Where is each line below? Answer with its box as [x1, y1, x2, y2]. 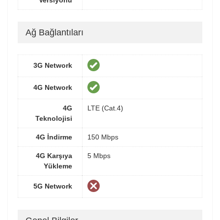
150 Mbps [87, 133, 118, 141]
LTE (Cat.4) [87, 104, 123, 112]
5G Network [33, 182, 72, 191]
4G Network [33, 83, 72, 92]
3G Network [33, 61, 72, 70]
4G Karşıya [36, 152, 72, 160]
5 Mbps [87, 152, 110, 160]
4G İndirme [36, 133, 72, 141]
